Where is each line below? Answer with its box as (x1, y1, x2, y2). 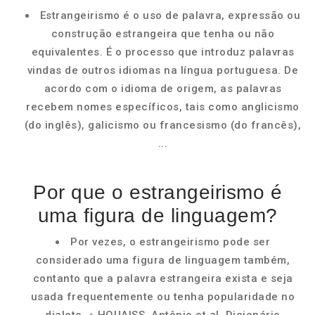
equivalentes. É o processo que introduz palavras (31, 46, 295, 58)
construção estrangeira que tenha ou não (51, 27, 275, 40)
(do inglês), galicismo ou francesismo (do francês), (24, 119, 302, 131)
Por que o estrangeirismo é (33, 181, 282, 203)
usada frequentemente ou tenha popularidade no (30, 290, 295, 303)
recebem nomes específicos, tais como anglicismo (26, 101, 300, 113)
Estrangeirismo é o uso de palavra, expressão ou (39, 9, 301, 22)
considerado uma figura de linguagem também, (35, 254, 290, 266)
